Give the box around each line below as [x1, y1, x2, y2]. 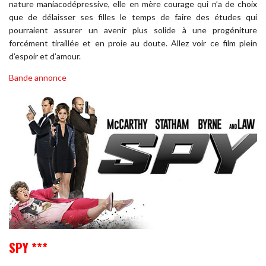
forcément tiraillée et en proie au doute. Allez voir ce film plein [9, 37, 257, 48]
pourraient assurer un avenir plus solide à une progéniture [9, 24, 257, 35]
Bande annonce [9, 72, 66, 83]
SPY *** [9, 237, 47, 256]
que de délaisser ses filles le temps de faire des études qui [9, 11, 257, 22]
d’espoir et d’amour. [9, 50, 81, 61]
